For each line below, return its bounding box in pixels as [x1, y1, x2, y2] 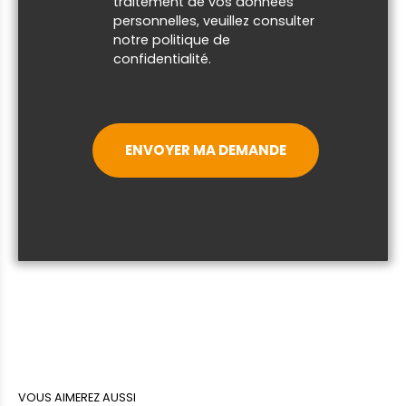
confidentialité [113, 49, 208, 68]
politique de [152, 30, 230, 49]
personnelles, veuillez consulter [113, 11, 314, 30]
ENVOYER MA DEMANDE [124, 140, 286, 159]
